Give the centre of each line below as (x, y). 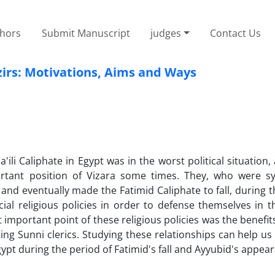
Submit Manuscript (86, 33)
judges (166, 33)
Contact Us (236, 33)
